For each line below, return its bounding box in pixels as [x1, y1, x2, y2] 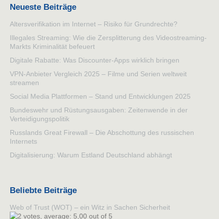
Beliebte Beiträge [10, 186, 77, 196]
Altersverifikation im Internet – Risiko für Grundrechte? [10, 20, 177, 28]
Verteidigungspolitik [10, 114, 69, 123]
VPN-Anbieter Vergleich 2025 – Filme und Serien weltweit [10, 69, 187, 78]
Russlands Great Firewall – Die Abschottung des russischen [10, 128, 194, 136]
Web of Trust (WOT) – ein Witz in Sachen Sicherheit [10, 203, 170, 212]
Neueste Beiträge [10, 2, 76, 12]
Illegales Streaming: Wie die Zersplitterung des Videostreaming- [10, 33, 207, 42]
